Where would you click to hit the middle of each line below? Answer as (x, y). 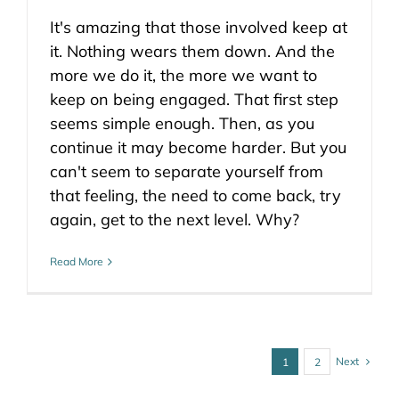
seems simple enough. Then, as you (182, 124)
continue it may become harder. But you (198, 148)
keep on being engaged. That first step (194, 100)
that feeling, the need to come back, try (195, 196)
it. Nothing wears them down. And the (192, 52)
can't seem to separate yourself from (187, 172)
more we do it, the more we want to (183, 76)
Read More (77, 262)
